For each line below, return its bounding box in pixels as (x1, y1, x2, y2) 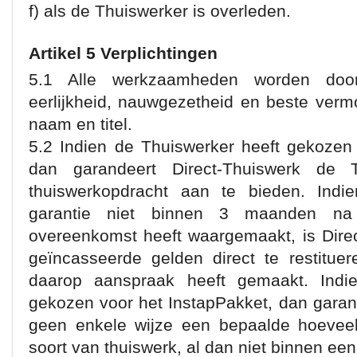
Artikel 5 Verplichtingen (29, 44, 218, 62)
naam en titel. (29, 115, 132, 133)
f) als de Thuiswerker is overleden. (29, 2, 291, 20)
